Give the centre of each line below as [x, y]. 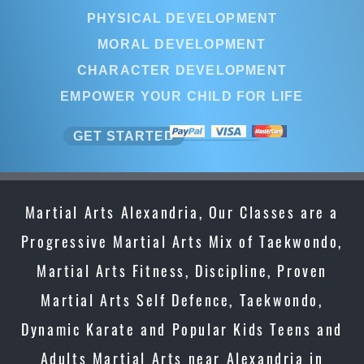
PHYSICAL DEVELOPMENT [182, 18]
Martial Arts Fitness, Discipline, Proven [182, 271]
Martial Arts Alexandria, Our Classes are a [182, 212]
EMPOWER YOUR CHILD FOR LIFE [210, 96]
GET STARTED [123, 136]
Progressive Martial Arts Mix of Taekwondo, [182, 241]
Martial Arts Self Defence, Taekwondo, [182, 300]
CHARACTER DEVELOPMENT [182, 70]
